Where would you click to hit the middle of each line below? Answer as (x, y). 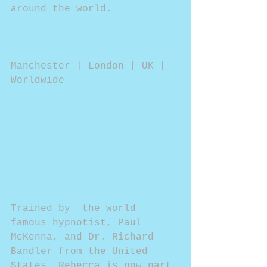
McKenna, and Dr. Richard (85, 237)
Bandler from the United (82, 251)
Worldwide (38, 80)
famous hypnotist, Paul (79, 223)
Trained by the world (76, 208)
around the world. (61, 9)
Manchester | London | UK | (91, 66)
